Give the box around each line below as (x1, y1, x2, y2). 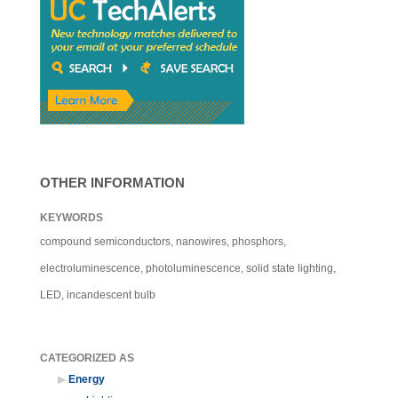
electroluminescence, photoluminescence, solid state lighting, (40, 261, 336, 275)
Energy (68, 372, 105, 386)
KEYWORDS (40, 211, 103, 224)
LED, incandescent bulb (40, 288, 155, 301)
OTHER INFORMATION (40, 175, 185, 190)
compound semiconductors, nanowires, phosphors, (40, 235, 286, 248)
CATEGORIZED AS (40, 351, 134, 364)
